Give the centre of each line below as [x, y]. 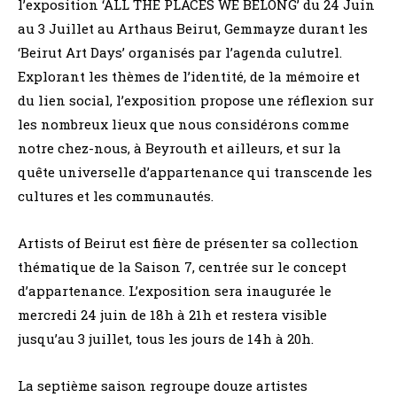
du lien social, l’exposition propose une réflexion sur [196, 100]
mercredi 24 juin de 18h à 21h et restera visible [172, 314]
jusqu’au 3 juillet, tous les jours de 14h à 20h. [166, 338]
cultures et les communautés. [116, 195]
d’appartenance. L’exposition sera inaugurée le [175, 290]
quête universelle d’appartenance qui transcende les [195, 171]
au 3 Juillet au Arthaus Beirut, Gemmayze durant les [193, 28]
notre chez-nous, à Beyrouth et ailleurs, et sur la [179, 148]
